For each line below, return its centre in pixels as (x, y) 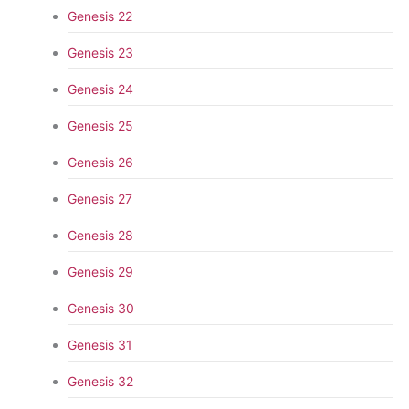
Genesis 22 (100, 16)
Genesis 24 (100, 89)
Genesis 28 (100, 235)
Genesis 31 (100, 344)
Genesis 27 (100, 198)
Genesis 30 (100, 308)
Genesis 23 (100, 52)
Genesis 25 (100, 125)
